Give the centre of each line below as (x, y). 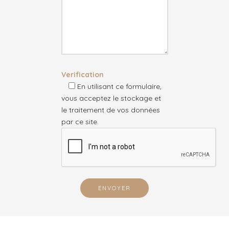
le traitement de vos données (110, 110)
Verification (82, 75)
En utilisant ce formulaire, (118, 87)
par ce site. (80, 122)
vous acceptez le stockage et (111, 98)
